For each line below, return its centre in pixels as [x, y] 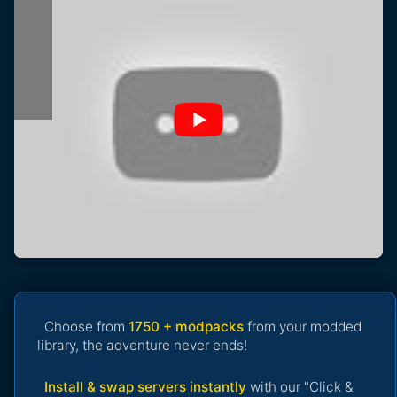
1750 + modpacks [186, 327]
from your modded [303, 327]
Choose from [86, 327]
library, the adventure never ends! [142, 346]
